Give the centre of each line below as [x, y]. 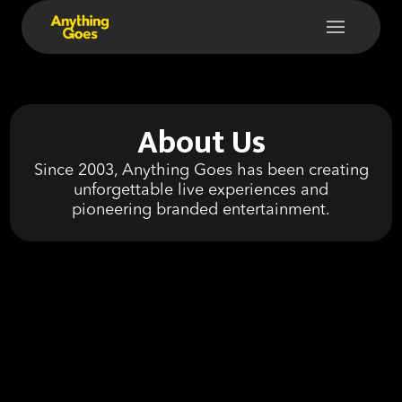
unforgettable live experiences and [201, 190]
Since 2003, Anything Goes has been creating [201, 170]
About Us [201, 143]
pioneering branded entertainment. [201, 210]
